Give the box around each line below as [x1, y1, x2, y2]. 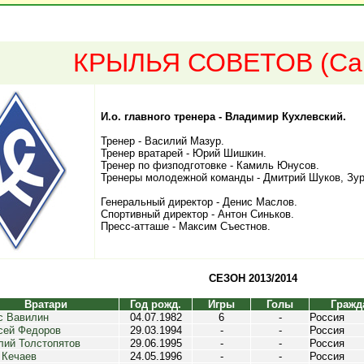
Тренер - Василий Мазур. [101, 135, 224, 147]
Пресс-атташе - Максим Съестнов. [101, 220, 271, 232]
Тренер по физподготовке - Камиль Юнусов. [101, 159, 319, 171]
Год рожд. [130, 298, 181, 310]
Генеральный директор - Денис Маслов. [101, 196, 297, 208]
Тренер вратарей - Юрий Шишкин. [101, 147, 266, 159]
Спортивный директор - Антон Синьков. [101, 208, 294, 220]
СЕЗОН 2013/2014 [208, 272, 297, 284]
